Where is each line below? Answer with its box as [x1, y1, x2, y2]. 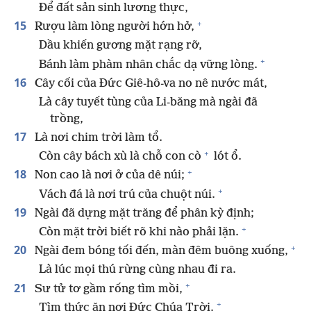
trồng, [50, 112, 83, 126]
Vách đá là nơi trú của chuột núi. [39, 187, 215, 201]
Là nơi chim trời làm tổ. [32, 131, 162, 145]
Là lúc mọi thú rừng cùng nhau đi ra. [39, 263, 236, 277]
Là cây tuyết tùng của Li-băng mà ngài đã [39, 95, 258, 109]
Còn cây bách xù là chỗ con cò [39, 150, 201, 164]
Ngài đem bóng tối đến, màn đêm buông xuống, [32, 244, 288, 258]
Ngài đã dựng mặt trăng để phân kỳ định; [32, 206, 254, 220]
